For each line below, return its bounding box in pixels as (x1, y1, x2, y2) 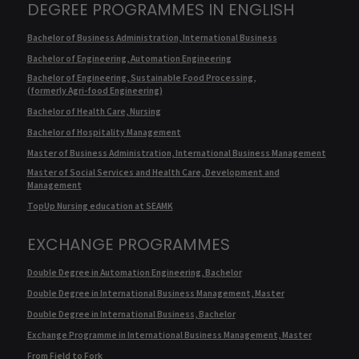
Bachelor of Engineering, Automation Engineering (26, 53, 232, 65)
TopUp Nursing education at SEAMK (26, 200, 173, 212)
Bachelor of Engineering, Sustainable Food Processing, (26, 72, 256, 84)
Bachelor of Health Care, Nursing (26, 106, 161, 118)
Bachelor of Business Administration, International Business (26, 32, 277, 44)
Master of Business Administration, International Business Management (26, 147, 326, 159)
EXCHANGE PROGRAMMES (26, 232, 230, 256)
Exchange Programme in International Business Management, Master (26, 329, 312, 341)
